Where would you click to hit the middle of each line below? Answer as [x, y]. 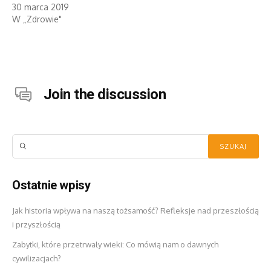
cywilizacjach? [37, 259]
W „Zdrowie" [37, 19]
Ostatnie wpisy [51, 186]
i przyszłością [36, 225]
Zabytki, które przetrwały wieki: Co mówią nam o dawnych [115, 245]
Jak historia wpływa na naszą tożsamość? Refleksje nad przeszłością [135, 211]
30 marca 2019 [41, 7]
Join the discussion [103, 95]
